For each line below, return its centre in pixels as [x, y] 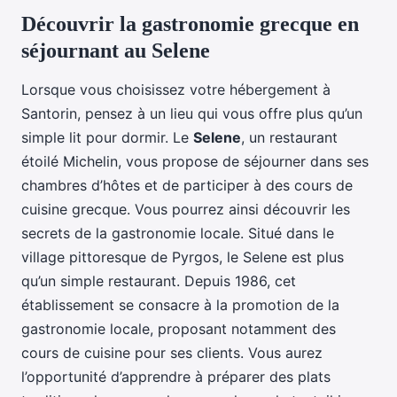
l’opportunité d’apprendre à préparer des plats [176, 377]
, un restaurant [289, 138]
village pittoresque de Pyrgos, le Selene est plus [183, 257]
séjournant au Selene [116, 51]
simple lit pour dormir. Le [107, 138]
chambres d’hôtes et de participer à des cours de [187, 186]
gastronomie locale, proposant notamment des [179, 329]
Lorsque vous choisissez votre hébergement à [176, 90]
